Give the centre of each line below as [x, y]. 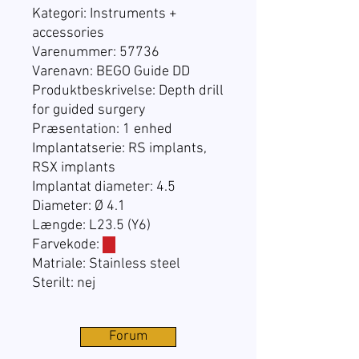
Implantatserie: [80, 149]
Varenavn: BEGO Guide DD [111, 72]
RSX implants [74, 168]
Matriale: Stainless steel [106, 264]
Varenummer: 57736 [96, 53]
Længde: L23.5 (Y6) [91, 226]
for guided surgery [89, 111]
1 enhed [147, 130]
